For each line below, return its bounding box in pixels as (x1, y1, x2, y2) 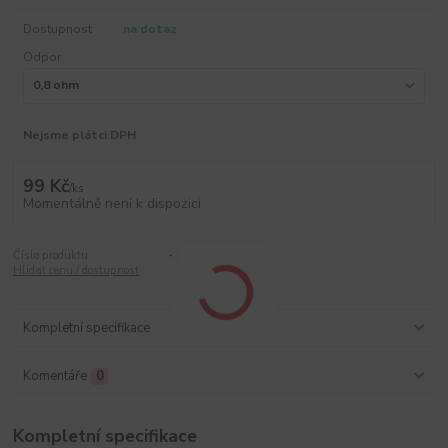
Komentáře (22, 366, 87, 385)
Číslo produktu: (13, 248, 92, 264)
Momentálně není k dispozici (22, 194, 201, 214)
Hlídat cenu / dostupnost (13, 263, 140, 279)
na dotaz (122, 20, 177, 37)
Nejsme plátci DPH (22, 127, 136, 144)
